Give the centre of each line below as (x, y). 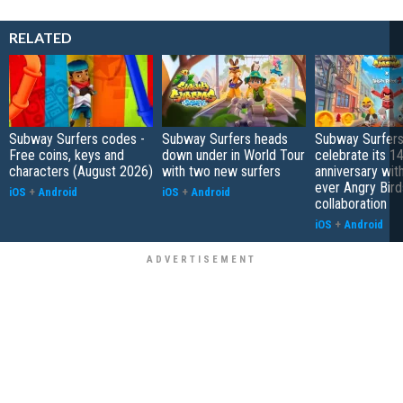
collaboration (351, 203)
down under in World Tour (233, 155)
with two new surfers (221, 171)
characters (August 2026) (81, 171)
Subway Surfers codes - (77, 139)
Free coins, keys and (67, 155)
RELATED (40, 37)
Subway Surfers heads (225, 139)
